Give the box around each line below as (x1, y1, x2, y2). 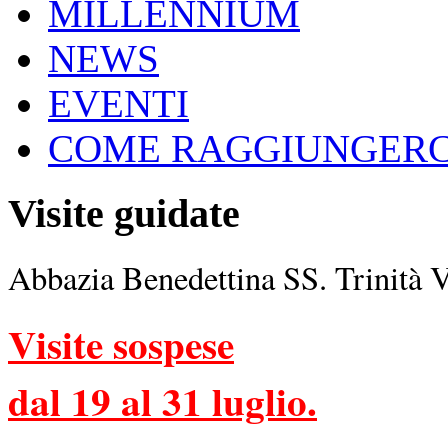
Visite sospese (8, 314, 234, 372)
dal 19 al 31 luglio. (8, 371, 317, 429)
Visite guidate (8, 191, 240, 237)
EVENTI (48, 82, 189, 126)
